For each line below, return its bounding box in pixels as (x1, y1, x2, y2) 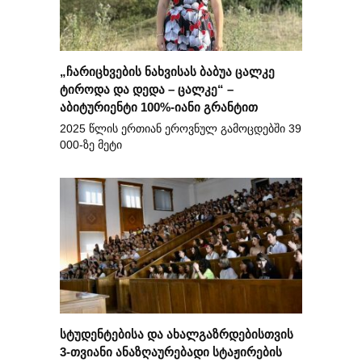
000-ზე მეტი (60, 138, 122, 151)
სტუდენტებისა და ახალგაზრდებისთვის (60, 326, 293, 341)
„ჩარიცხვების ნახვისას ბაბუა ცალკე (60, 64, 275, 78)
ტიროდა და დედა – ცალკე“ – (60, 82, 234, 96)
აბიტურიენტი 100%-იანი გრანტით (60, 99, 258, 114)
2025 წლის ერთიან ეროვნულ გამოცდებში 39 (60, 122, 301, 135)
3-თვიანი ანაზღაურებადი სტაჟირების (60, 344, 282, 359)
